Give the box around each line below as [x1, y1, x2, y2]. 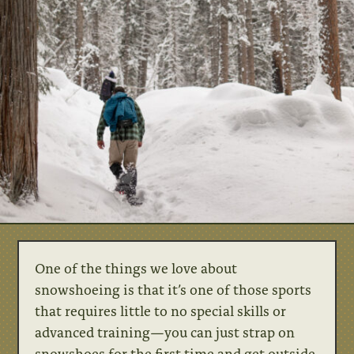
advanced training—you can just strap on [35, 322, 296, 341]
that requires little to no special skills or [35, 300, 287, 320]
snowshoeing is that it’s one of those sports [35, 279, 312, 299]
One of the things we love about [35, 258, 238, 277]
